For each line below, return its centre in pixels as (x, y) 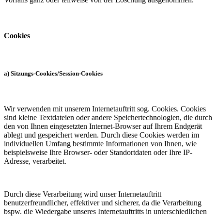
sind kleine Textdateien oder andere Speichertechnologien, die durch (108, 118)
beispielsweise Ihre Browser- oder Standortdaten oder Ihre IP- (98, 153)
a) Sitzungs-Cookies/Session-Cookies (53, 73)
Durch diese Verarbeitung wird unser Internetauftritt (83, 194)
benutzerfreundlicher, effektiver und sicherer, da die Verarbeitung (103, 203)
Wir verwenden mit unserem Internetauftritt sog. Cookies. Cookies (105, 109)
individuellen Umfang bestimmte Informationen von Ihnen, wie (100, 144)
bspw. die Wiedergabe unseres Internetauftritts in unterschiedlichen (105, 212)
